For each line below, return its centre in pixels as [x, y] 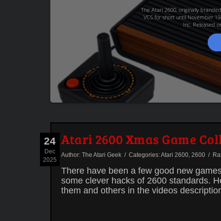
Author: [72, 155]
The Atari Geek [102, 155]
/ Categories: [141, 155]
